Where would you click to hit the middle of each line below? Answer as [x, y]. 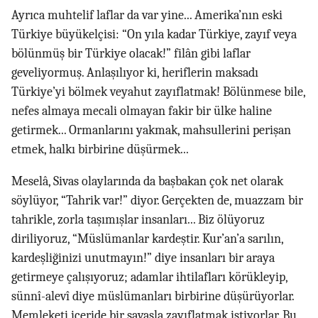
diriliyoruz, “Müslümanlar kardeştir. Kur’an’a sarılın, [147, 239]
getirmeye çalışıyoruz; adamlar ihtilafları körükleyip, [149, 277]
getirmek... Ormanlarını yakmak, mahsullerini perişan [151, 130]
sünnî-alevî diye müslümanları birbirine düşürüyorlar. [153, 296]
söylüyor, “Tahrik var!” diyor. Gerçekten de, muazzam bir [157, 201]
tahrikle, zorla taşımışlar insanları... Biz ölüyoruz [138, 220]
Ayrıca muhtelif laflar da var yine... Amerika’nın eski [147, 15]
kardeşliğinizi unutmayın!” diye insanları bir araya [143, 258]
